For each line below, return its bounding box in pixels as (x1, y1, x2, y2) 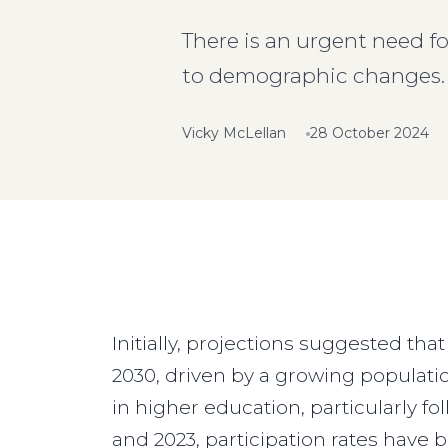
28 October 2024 (310, 124, 429, 142)
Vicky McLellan (182, 124, 286, 142)
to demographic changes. (182, 63, 445, 88)
